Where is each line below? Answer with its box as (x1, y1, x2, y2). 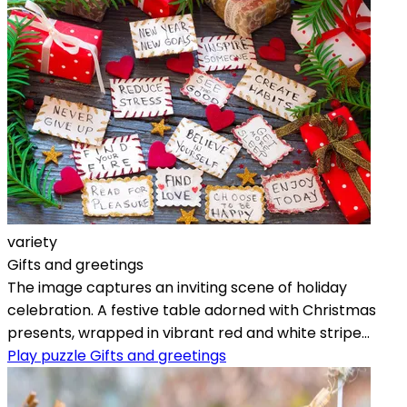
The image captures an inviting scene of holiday (7, 276, 347, 298)
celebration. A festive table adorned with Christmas (7, 299, 376, 321)
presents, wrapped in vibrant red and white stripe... (7, 322, 370, 343)
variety (7, 231, 57, 253)
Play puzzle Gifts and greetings (7, 344, 226, 366)
